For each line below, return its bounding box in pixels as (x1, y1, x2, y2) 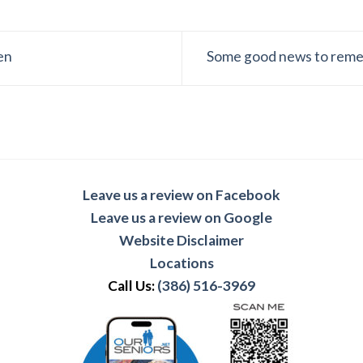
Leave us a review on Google (91, 209, 272, 227)
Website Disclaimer (119, 232, 244, 250)
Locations (149, 254, 214, 272)
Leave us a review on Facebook (83, 186, 280, 204)
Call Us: (108, 277, 157, 295)
